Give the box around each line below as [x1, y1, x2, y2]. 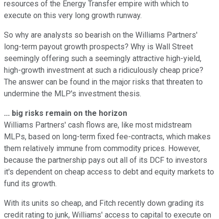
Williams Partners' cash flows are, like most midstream [4, 120, 192, 130]
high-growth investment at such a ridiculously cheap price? [4, 65, 203, 75]
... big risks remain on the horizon [4, 108, 127, 118]
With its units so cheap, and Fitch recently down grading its [4, 198, 204, 208]
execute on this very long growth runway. [4, 10, 142, 20]
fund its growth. [4, 178, 57, 188]
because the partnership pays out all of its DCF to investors [4, 155, 207, 165]
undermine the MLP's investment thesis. [4, 88, 141, 98]
